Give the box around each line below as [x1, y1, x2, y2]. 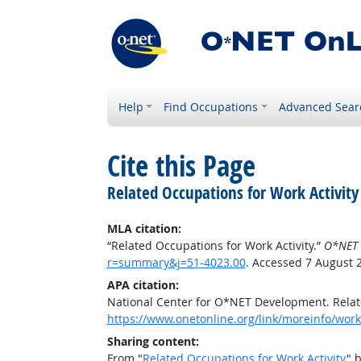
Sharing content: [106, 334, 199, 349]
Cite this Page [106, 147, 255, 185]
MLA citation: [106, 221, 181, 236]
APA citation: [106, 277, 179, 293]
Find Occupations [164, 99, 259, 114]
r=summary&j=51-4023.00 [106, 255, 246, 270]
